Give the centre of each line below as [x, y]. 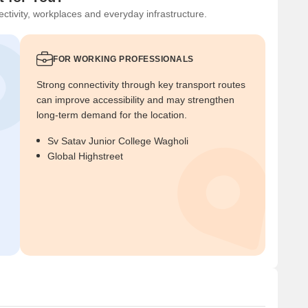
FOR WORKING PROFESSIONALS [123, 59]
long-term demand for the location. [112, 114]
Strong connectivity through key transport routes [141, 84]
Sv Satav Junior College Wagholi [118, 141]
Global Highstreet [85, 156]
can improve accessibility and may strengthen [135, 99]
